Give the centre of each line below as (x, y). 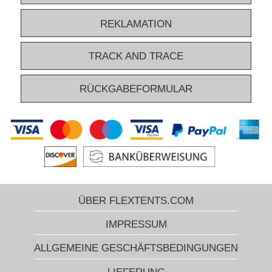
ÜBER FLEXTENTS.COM (136, 200)
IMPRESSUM (136, 224)
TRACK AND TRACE (136, 56)
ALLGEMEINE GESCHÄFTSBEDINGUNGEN (136, 248)
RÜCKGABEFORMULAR (136, 89)
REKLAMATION (136, 24)
